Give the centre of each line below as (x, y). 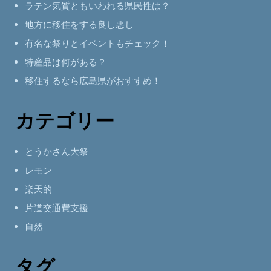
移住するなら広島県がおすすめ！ (93, 81)
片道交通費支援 (57, 208)
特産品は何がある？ (66, 62)
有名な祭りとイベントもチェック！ (97, 43)
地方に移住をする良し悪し (79, 24)
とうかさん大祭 (57, 152)
